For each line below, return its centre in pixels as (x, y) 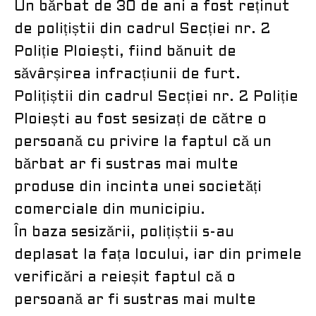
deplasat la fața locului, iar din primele (158, 255)
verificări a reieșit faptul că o (125, 278)
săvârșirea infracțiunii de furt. (127, 74)
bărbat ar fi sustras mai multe (126, 165)
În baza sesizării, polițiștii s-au (124, 232)
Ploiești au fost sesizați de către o (140, 120)
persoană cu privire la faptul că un (143, 142)
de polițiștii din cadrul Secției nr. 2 (142, 29)
